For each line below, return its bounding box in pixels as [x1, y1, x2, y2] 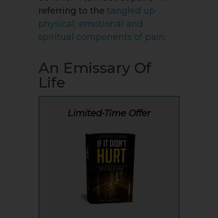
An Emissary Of [38, 58, 151, 77]
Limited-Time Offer [68, 108, 150, 119]
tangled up [107, 5, 155, 16]
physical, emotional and [38, 18, 143, 29]
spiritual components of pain [38, 31, 164, 42]
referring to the [38, 5, 107, 16]
